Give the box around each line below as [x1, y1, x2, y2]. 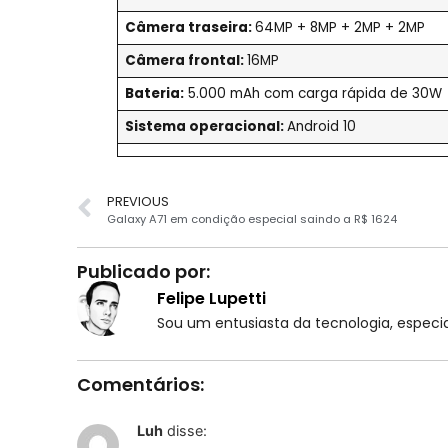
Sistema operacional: [124, 116, 287, 136]
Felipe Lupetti [156, 286, 266, 310]
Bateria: [124, 83, 184, 103]
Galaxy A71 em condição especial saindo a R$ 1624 [106, 210, 397, 227]
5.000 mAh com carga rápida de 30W [183, 83, 442, 103]
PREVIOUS [106, 192, 169, 210]
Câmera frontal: [124, 50, 247, 70]
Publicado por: [76, 258, 210, 284]
